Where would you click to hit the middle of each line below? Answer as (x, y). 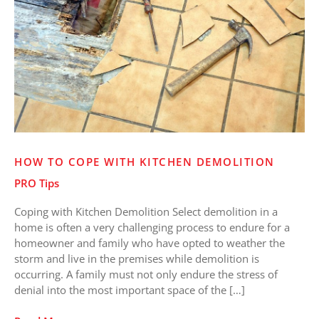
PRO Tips (37, 183)
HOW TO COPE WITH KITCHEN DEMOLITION (145, 161)
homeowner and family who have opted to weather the (150, 242)
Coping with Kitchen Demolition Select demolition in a (146, 211)
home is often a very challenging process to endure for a (152, 227)
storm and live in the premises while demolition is (137, 258)
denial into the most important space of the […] (130, 289)
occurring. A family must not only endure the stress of (146, 274)
